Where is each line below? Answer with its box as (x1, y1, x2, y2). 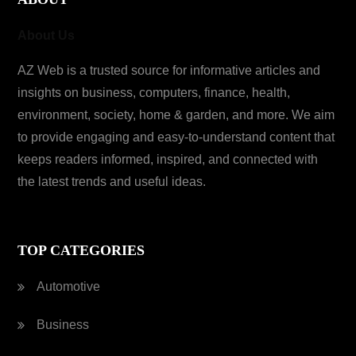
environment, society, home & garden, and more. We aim (17, 108, 335, 122)
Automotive (37, 280, 101, 293)
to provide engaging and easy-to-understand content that (17, 130, 335, 144)
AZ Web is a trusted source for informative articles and (17, 64, 321, 77)
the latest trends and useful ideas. (17, 175, 207, 188)
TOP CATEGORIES (17, 242, 145, 258)
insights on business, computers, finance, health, (17, 86, 291, 99)
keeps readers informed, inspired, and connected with (17, 153, 319, 166)
